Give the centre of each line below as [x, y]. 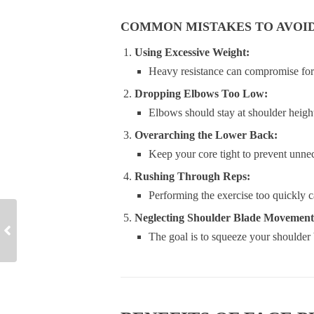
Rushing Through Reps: [192, 176]
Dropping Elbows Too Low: [201, 94]
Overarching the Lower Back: [206, 135]
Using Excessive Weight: [192, 52]
